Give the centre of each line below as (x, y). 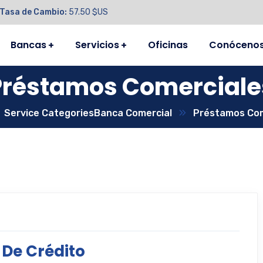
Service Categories (49, 113)
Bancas (29, 45)
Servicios (97, 45)
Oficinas (168, 45)
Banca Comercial (133, 113)
